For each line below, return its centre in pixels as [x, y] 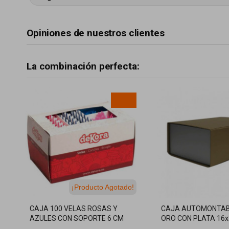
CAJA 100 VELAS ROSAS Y [74, 208]
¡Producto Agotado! [102, 187]
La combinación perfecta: [83, 66]
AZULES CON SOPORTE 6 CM [77, 218]
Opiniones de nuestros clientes [96, 33]
